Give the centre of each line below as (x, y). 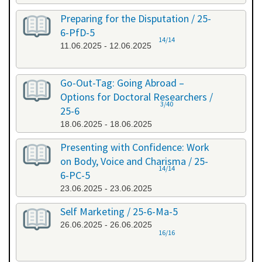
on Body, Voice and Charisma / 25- (134, 161)
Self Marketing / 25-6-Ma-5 (119, 212)
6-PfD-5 (77, 33)
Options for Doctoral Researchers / (137, 97)
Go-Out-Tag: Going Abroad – (122, 83)
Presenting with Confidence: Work (135, 147)
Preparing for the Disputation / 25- (136, 19)
